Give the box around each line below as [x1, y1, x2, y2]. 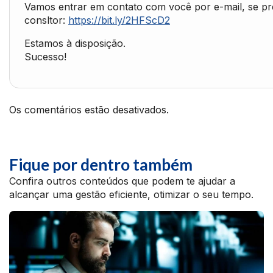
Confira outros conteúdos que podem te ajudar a [9, 175, 235, 187]
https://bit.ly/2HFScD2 [68, 14, 170, 26]
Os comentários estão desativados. [9, 104, 169, 116]
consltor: [24, 14, 68, 26]
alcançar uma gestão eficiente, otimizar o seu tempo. [9, 188, 253, 200]
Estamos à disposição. [24, 37, 126, 49]
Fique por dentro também [9, 155, 193, 174]
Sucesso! [24, 51, 66, 63]
